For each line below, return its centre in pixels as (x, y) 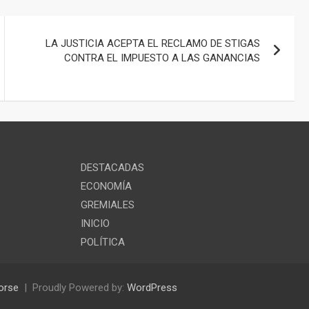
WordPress (152, 288)
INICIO (95, 224)
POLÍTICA (103, 242)
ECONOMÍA (106, 187)
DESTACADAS (112, 168)
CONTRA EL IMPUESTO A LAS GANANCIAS (162, 58)
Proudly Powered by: (80, 288)
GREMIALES (108, 205)
